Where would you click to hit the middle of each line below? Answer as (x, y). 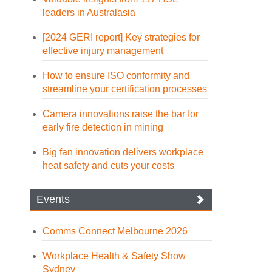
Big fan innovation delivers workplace (123, 152)
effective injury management (103, 51)
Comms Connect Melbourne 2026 (115, 231)
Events (53, 199)
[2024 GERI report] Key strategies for (121, 37)
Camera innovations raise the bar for (121, 114)
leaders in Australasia (89, 12)
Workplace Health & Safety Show (114, 256)
